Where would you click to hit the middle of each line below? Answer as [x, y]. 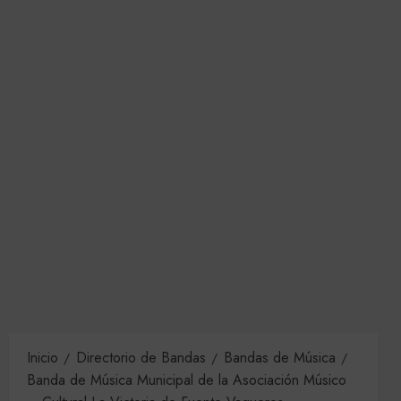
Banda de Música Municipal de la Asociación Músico [187, 380]
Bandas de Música [280, 358]
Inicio [43, 358]
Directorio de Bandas [141, 358]
